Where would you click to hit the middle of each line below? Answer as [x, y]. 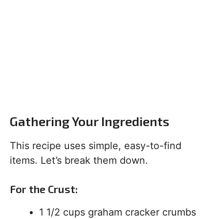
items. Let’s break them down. [79, 160]
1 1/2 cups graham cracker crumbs [118, 212]
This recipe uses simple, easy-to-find [96, 146]
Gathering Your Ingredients [89, 121]
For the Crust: [44, 189]
